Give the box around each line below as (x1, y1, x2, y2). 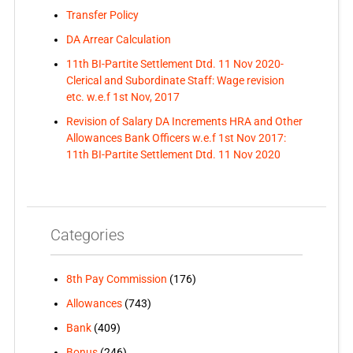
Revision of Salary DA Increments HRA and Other (65, 114, 303, 128)
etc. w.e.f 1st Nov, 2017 (65, 90, 180, 103)
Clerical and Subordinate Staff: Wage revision (65, 73, 284, 87)
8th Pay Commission (65, 272, 167, 285)
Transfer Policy (65, 8, 139, 21)
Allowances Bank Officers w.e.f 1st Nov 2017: (65, 131, 286, 144)
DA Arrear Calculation (65, 32, 171, 46)
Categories (50, 225, 124, 244)
